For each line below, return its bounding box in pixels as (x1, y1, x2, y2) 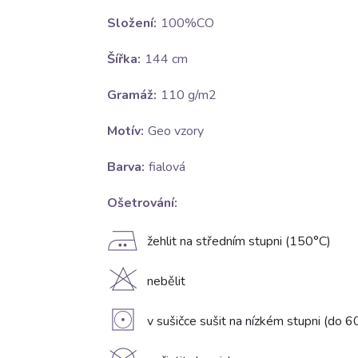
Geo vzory (147, 122, 204, 141)
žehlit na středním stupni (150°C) (146, 233, 331, 251)
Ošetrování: (106, 194, 177, 213)
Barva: (106, 158, 145, 177)
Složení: (106, 14, 157, 33)
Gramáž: (106, 86, 157, 105)
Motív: (106, 122, 144, 141)
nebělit (146, 272, 185, 291)
